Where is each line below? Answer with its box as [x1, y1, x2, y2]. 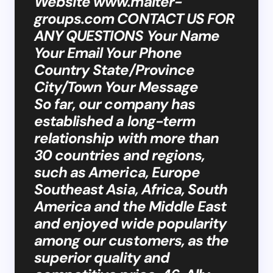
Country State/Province [34, 60, 194, 79]
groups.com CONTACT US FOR [34, 9, 235, 28]
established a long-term [34, 111, 195, 130]
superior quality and [34, 247, 169, 267]
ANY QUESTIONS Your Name [34, 26, 219, 45]
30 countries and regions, [34, 145, 205, 165]
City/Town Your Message [34, 77, 204, 96]
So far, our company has [34, 94, 195, 113]
